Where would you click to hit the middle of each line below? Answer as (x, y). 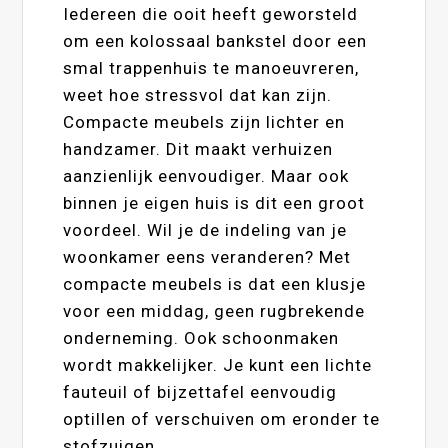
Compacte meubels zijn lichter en (204, 121)
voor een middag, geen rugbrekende (214, 310)
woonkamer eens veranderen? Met (207, 256)
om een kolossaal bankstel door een (215, 40)
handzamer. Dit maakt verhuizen (198, 148)
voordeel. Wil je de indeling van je (205, 229)
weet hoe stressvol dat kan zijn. (198, 94)
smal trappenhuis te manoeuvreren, (211, 67)
